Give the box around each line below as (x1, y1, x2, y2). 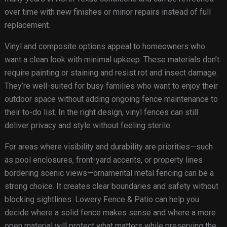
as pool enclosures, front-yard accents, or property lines (4, 155, 203, 165)
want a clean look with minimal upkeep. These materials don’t (4, 55, 219, 65)
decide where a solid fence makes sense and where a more (4, 208, 216, 218)
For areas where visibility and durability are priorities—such (4, 142, 213, 152)
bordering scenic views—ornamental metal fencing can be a (4, 168, 214, 178)
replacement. (4, 20, 50, 30)
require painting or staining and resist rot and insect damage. (4, 68, 218, 78)
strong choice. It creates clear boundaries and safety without (4, 181, 218, 192)
